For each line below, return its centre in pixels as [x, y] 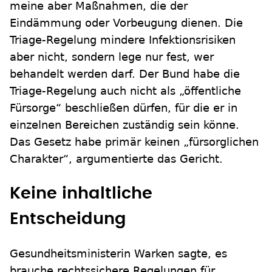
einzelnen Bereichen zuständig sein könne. [124, 125]
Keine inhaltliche [81, 193]
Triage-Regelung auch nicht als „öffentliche [125, 91]
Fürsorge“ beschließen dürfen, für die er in [124, 108]
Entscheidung [68, 219]
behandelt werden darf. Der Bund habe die [125, 74]
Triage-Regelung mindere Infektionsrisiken [123, 40]
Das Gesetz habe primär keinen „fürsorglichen [134, 142]
